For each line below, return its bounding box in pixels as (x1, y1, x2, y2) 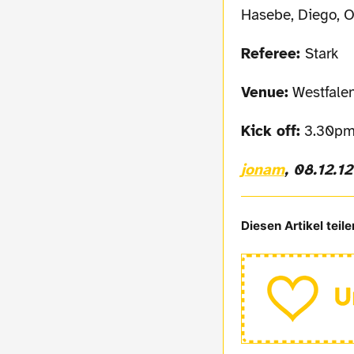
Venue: (249, 83, 288, 103)
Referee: (250, 44, 305, 64)
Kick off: (250, 122, 300, 141)
